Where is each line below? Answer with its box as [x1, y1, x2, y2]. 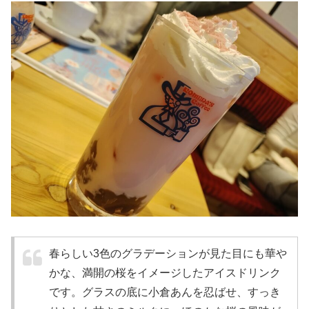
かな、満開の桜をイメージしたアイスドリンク [49, 266, 281, 279]
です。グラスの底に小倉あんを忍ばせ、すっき [49, 286, 281, 298]
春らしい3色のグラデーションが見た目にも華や [49, 247, 287, 259]
